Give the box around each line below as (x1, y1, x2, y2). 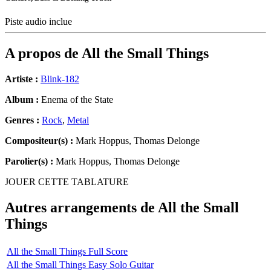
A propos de (5, 45, 82, 62)
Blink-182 (41, 74, 79, 85)
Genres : (5, 115, 42, 126)
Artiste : (5, 74, 38, 85)
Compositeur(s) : (5, 135, 73, 146)
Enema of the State (39, 94, 113, 105)
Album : (5, 94, 39, 105)
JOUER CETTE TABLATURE (5, 177, 129, 188)
